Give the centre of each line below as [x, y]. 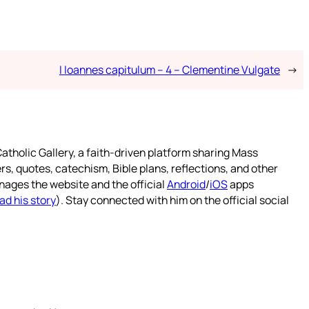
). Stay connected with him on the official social [172, 200]
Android [186, 185]
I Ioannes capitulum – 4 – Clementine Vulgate [169, 70]
